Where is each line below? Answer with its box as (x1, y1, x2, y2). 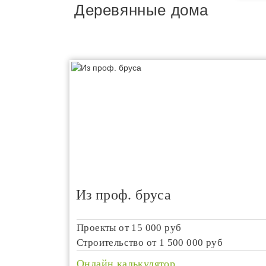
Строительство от (77, 237, 159, 248)
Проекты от (77, 222, 132, 233)
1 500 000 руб (159, 237, 223, 248)
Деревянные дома (74, 1, 209, 19)
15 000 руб (131, 222, 182, 233)
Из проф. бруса (75, 187, 172, 202)
